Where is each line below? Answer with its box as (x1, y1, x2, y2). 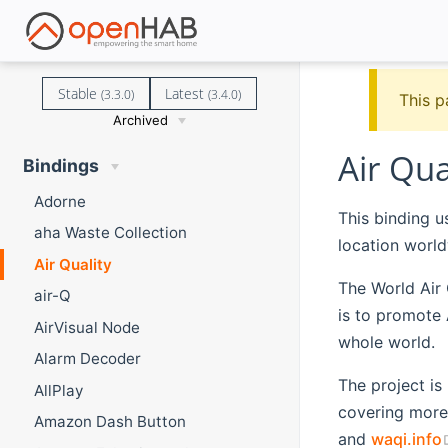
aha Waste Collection (33, 223, 187, 243)
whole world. (337, 331, 435, 352)
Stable (57, 83, 101, 103)
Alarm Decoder (33, 349, 141, 369)
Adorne (33, 191, 86, 211)
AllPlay (33, 380, 83, 400)
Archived (113, 111, 169, 128)
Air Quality (33, 254, 112, 274)
